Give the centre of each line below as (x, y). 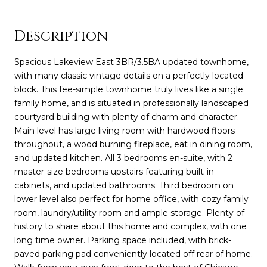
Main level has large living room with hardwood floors (125, 130)
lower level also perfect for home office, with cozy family (131, 199)
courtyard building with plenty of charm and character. (127, 117)
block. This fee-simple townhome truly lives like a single (129, 89)
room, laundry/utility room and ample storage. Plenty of (129, 212)
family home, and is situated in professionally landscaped (131, 103)
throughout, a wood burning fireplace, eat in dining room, (133, 144)
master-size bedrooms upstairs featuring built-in (114, 171)
